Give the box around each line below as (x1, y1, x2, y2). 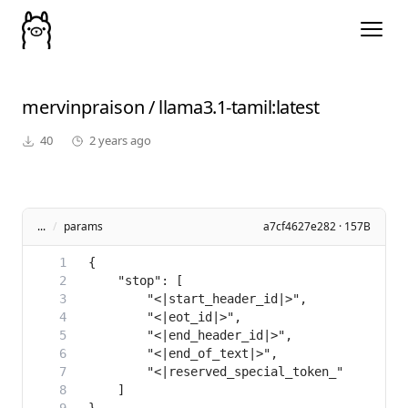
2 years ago (89, 132, 151, 149)
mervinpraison (22, 95, 145, 120)
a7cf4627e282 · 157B (263, 219, 371, 235)
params (64, 219, 103, 235)
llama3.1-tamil (158, 95, 271, 120)
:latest (271, 95, 320, 120)
